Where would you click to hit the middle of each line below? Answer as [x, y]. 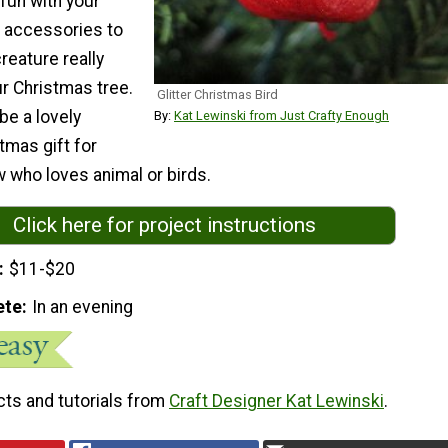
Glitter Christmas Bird [217, 95]
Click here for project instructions [164, 225]
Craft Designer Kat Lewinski [276, 400]
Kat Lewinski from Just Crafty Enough [281, 116]
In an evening [83, 306]
